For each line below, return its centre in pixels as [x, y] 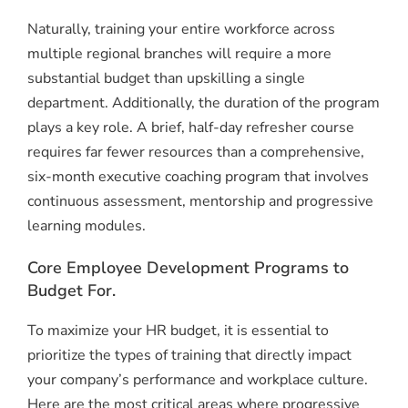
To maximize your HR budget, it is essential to [178, 330]
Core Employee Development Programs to [188, 267]
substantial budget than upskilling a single [166, 78]
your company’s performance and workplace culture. [198, 379]
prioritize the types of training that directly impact [189, 355]
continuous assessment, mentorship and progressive [200, 201]
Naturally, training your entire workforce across [181, 29]
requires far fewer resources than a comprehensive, [196, 152]
